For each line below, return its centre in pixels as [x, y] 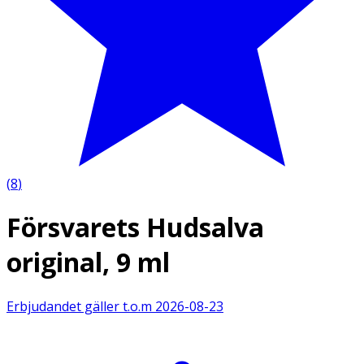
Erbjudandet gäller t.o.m [79, 306]
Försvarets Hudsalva [135, 227]
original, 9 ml [88, 262]
